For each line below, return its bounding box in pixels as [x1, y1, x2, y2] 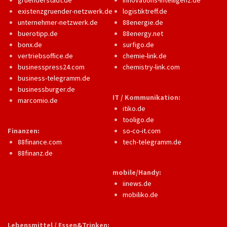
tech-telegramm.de [123, 137, 181, 146]
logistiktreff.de [123, 7, 167, 16]
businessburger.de [18, 85, 75, 94]
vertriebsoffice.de [18, 51, 73, 60]
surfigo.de [123, 40, 154, 49]
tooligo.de [123, 115, 154, 124]
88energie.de [123, 18, 163, 27]
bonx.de [18, 40, 42, 49]
